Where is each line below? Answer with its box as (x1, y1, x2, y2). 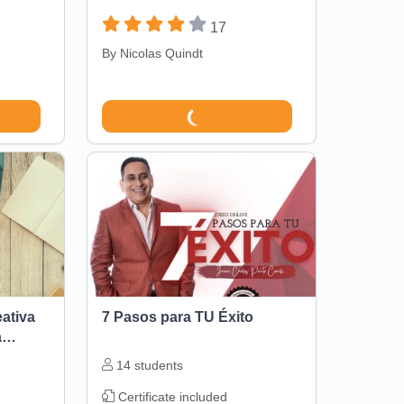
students (133, 358, 183, 373)
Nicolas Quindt (119, 46, 203, 61)
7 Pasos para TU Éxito (101, 309, 253, 326)
